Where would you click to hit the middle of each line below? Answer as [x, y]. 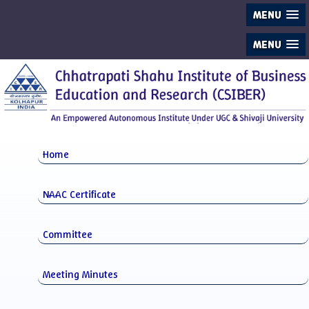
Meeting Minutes [80, 275]
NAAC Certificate [79, 195]
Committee [68, 235]
